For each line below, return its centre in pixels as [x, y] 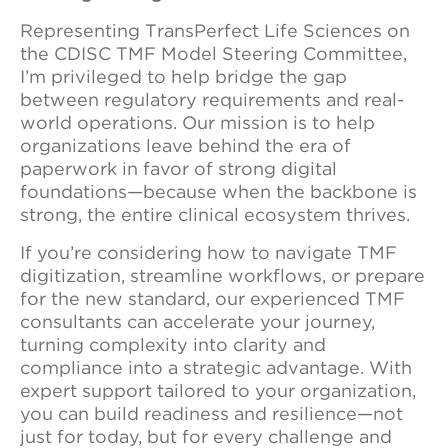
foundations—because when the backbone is [218, 191]
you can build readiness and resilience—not [211, 413]
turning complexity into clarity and [173, 344]
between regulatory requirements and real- [212, 99]
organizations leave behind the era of [185, 145]
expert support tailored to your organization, [218, 390]
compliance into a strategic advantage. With [216, 367]
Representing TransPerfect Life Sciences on [215, 30]
